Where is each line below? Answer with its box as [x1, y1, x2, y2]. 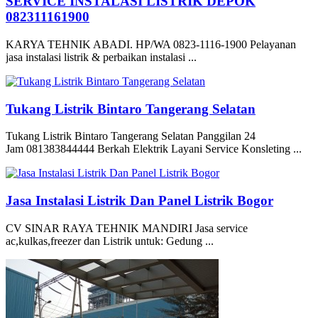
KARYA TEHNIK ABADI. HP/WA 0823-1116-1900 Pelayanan [6, 38, 296, 50]
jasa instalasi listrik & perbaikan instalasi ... [6, 50, 197, 63]
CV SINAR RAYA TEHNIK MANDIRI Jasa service [6, 221, 248, 234]
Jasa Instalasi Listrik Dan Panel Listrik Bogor [6, 192, 273, 208]
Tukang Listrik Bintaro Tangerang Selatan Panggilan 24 [6, 130, 256, 143]
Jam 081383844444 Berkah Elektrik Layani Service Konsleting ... [6, 143, 302, 155]
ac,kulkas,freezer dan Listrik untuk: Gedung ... [6, 234, 214, 247]
